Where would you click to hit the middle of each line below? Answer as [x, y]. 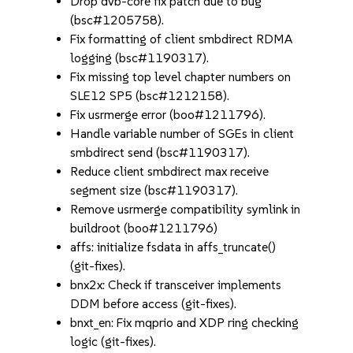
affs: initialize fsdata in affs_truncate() [173, 247]
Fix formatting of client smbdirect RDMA [182, 39]
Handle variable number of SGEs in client [182, 134]
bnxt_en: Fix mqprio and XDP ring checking [185, 323]
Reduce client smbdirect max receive [170, 171]
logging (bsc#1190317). [140, 58]
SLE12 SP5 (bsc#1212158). [150, 96]
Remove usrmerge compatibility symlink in [186, 209]
